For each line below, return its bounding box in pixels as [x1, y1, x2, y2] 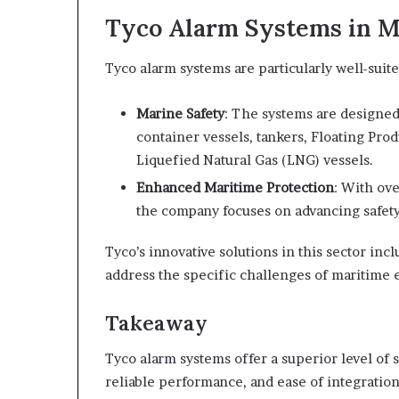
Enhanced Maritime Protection [136, 178, 334, 196]
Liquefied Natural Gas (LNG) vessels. [136, 151, 373, 168]
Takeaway [105, 309, 208, 336]
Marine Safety [136, 104, 224, 122]
